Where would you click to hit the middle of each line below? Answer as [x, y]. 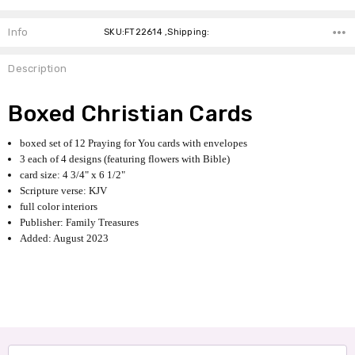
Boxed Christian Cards [131, 113]
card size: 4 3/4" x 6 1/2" [73, 174]
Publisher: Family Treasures [80, 222]
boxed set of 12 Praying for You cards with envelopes [134, 143]
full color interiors [59, 206]
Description [38, 69]
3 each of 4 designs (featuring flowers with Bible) [125, 158]
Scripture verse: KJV [64, 190]
